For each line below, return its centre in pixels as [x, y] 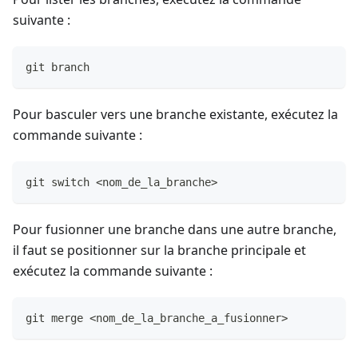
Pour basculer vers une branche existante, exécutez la [175, 115]
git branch [58, 68]
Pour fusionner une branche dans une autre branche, [175, 230]
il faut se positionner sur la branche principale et [159, 251]
